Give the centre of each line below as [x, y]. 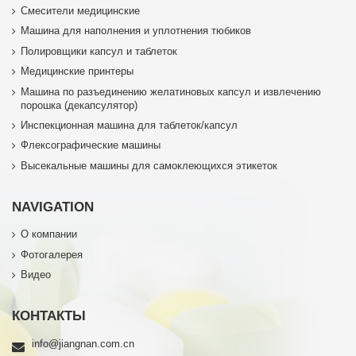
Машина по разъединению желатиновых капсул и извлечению [171, 92]
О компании [49, 235]
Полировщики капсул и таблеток [99, 51]
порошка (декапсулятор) [79, 105]
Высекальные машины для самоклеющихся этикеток [149, 166]
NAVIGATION [53, 207]
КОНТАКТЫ [49, 316]
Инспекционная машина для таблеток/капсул [130, 125]
